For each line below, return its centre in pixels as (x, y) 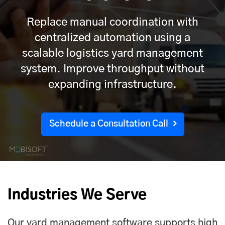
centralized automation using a (113, 37)
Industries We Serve (77, 195)
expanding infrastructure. (113, 84)
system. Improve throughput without (113, 69)
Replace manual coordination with (113, 22)
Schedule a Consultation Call (108, 124)
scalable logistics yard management (113, 53)
